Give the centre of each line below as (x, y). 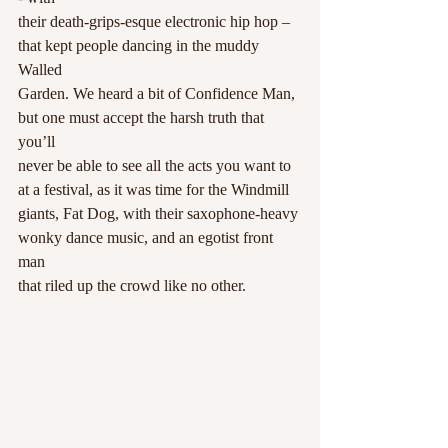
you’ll (36, 142)
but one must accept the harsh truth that (143, 118)
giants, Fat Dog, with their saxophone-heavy (160, 214)
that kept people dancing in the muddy (140, 46)
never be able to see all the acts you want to (156, 166)
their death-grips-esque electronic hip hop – (156, 22)
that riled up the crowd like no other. (132, 286)
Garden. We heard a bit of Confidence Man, (158, 94)
